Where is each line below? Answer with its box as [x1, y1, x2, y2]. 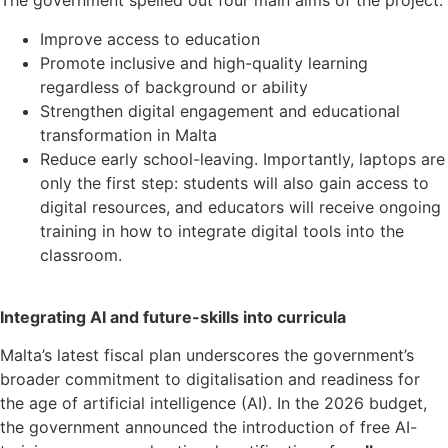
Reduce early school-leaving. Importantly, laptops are [40, 148, 445, 169]
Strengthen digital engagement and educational [40, 100, 400, 121]
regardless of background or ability [40, 76, 308, 97]
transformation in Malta [40, 124, 217, 145]
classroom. [40, 244, 122, 265]
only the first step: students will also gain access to [40, 172, 429, 193]
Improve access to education [40, 28, 260, 49]
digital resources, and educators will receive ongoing [40, 196, 441, 217]
